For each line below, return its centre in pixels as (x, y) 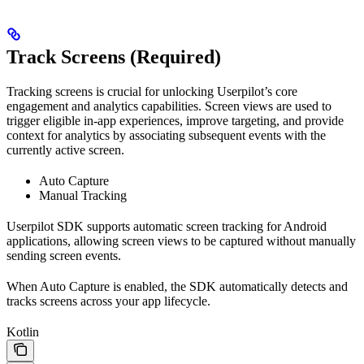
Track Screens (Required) (114, 57)
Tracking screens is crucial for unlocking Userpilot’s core (152, 92)
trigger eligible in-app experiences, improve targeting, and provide (175, 121)
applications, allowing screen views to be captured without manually (181, 241)
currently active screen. (65, 150)
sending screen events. (64, 256)
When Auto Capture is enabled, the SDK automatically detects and (177, 287)
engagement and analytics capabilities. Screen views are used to (169, 106)
